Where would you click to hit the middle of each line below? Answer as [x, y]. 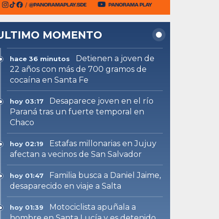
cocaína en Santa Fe [49, 80]
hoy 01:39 [27, 207]
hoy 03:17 [27, 101]
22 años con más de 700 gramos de [78, 69]
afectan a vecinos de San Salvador [76, 154]
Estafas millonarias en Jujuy [103, 143]
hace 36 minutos [40, 58]
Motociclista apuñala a [93, 207]
